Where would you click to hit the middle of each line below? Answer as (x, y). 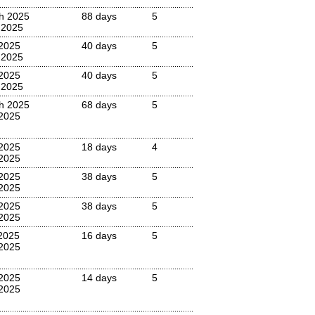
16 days (99, 236)
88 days (99, 16)
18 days (99, 147)
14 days (99, 278)
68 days (99, 105)
